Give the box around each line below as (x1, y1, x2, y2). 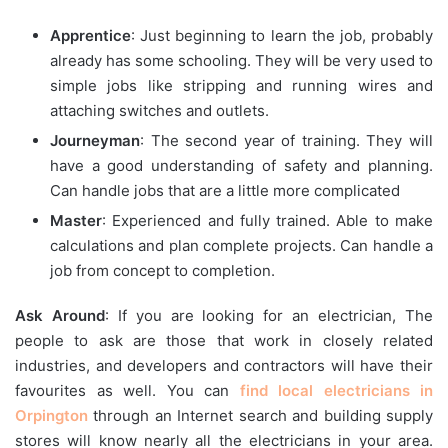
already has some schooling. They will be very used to (50, 51, 433, 71)
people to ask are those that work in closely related (15, 331, 433, 351)
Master (50, 211, 102, 231)
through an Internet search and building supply (88, 406, 433, 426)
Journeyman (50, 131, 140, 151)
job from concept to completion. (50, 261, 275, 281)
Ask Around (15, 306, 105, 326)
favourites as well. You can (15, 381, 240, 401)
